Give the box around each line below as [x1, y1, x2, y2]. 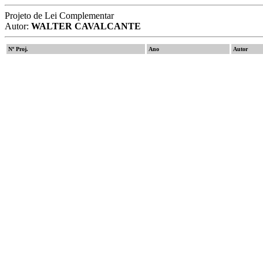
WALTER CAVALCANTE [31, 21, 141, 31]
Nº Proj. [8, 46, 28, 52]
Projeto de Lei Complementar [5, 11, 114, 21]
